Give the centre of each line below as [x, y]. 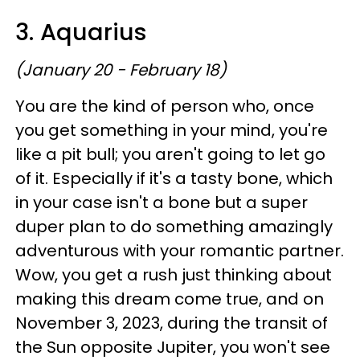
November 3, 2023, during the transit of [172, 323]
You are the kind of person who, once [165, 106]
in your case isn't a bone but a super [162, 202]
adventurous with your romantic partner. [180, 250]
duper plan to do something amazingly [174, 226]
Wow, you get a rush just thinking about [174, 274]
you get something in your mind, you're [172, 130]
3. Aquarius [84, 32]
